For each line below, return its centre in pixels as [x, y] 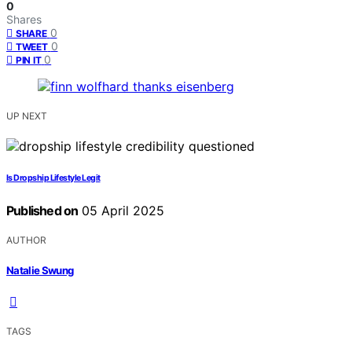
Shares [24, 20]
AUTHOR [26, 240]
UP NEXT [27, 116]
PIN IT [29, 60]
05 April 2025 [121, 211]
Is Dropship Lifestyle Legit [53, 178]
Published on [42, 211]
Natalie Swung [40, 270]
